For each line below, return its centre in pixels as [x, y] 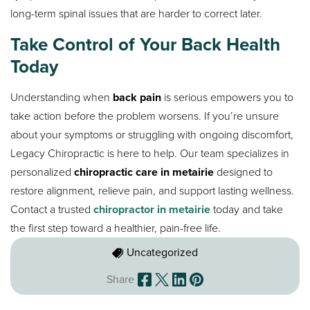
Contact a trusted [52, 209]
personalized [43, 172]
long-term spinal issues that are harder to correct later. [137, 13]
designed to [244, 172]
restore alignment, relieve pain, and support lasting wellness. [153, 190]
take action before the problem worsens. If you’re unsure [145, 116]
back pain [137, 97]
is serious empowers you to [228, 97]
